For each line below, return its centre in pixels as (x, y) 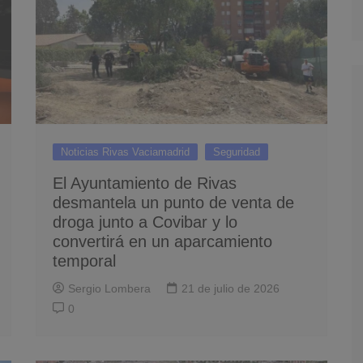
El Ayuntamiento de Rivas (145, 183)
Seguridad (237, 152)
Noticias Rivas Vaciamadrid (125, 152)
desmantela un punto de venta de (173, 203)
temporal (84, 261)
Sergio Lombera (109, 288)
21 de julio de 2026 (231, 288)
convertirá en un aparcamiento (162, 241)
